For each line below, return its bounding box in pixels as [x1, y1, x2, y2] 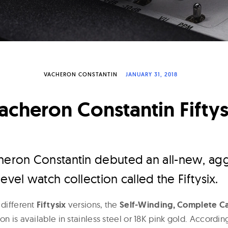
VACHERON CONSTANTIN [43, 71, 118, 78]
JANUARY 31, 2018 [125, 71, 178, 78]
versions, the [66, 199, 120, 210]
